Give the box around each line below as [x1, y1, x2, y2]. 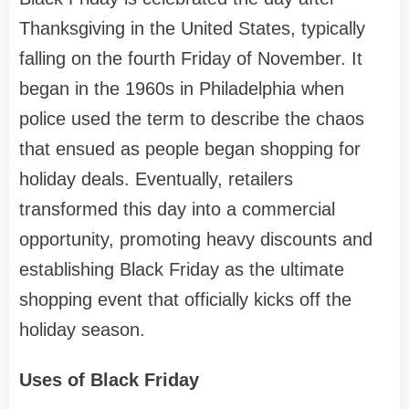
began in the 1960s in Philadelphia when [19, 79, 344, 100]
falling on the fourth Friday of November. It [19, 48, 362, 69]
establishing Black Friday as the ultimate [19, 259, 344, 280]
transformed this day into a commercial [19, 199, 335, 220]
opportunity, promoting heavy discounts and [19, 229, 372, 250]
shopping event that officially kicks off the [19, 289, 351, 310]
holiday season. [19, 320, 145, 341]
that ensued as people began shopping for [19, 139, 361, 160]
